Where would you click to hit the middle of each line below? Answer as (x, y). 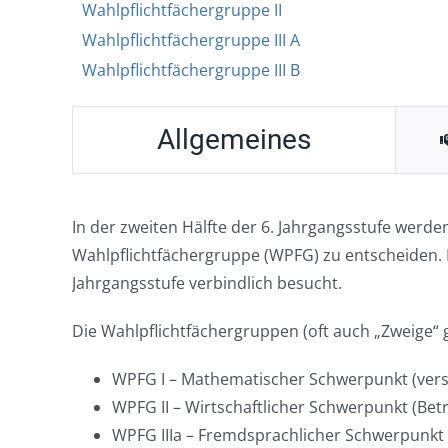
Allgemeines (233, 139)
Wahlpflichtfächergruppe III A (190, 39)
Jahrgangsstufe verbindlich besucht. (206, 282)
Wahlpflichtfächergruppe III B (190, 69)
